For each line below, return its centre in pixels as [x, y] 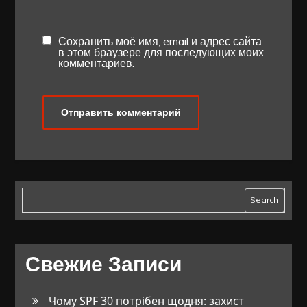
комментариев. [97, 63]
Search [265, 200]
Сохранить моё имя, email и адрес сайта [160, 41]
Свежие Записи [104, 264]
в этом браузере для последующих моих [161, 52]
